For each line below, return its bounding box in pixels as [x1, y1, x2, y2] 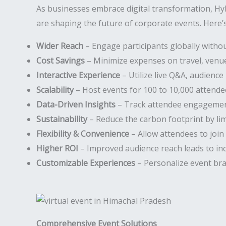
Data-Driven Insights [36, 99, 116, 110]
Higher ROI [36, 143, 78, 154]
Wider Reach [36, 40, 83, 51]
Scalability [36, 84, 74, 95]
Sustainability [36, 114, 87, 125]
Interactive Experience [36, 70, 120, 81]
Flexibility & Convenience [36, 128, 129, 139]
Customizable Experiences [36, 157, 135, 168]
